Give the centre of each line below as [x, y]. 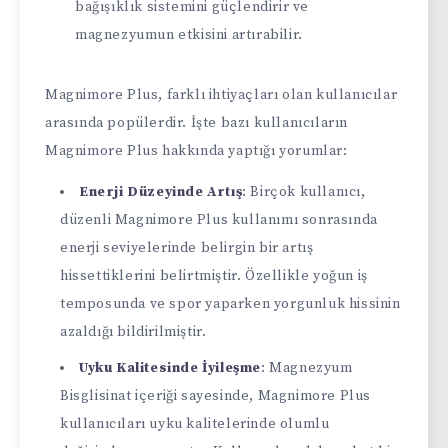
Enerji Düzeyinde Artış [161, 191]
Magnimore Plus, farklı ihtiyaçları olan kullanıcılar [221, 94]
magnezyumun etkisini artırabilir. [189, 34]
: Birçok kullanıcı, [304, 191]
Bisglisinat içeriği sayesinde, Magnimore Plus [215, 395]
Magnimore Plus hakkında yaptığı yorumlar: [196, 150]
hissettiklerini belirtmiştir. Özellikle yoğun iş [214, 275]
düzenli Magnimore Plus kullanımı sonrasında [219, 219]
